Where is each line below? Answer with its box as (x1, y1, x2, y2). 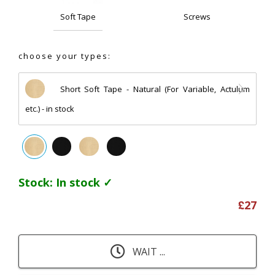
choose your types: (18, 50, 112, 61)
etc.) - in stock (25, 103, 74, 114)
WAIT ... (130, 244, 165, 258)
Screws (184, 10, 211, 22)
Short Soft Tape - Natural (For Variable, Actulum (60, 83, 250, 95)
